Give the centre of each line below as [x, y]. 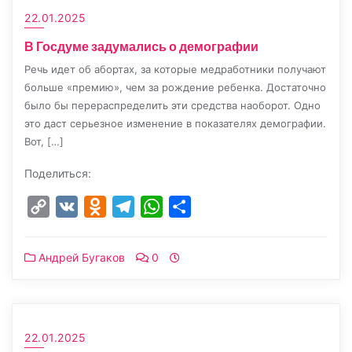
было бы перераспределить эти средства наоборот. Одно [172, 105]
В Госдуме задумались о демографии [141, 46]
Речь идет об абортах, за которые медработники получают [175, 69]
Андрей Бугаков [80, 257]
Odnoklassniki [147, 207]
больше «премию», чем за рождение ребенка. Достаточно [175, 87]
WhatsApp [193, 207]
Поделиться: [58, 173]
